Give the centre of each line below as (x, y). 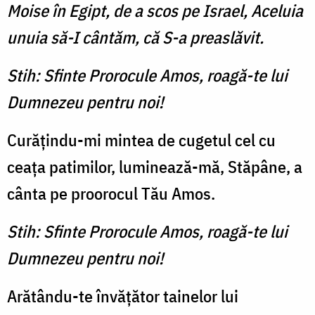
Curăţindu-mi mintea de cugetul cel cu (141, 140)
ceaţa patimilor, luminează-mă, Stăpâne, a (155, 167)
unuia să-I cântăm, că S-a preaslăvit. (135, 38)
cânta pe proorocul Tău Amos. (111, 194)
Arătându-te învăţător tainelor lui (123, 296)
